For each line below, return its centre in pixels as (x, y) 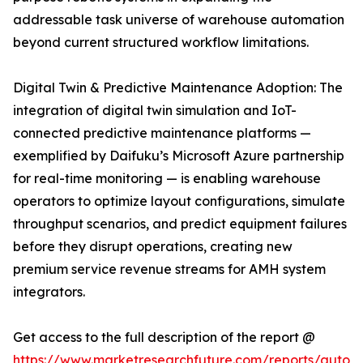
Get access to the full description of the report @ (164, 337)
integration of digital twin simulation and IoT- (155, 111)
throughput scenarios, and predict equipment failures (180, 224)
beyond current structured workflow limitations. (161, 43)
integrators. (49, 292)
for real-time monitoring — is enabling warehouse (167, 179)
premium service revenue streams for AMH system (169, 269)
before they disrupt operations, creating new (153, 247)
